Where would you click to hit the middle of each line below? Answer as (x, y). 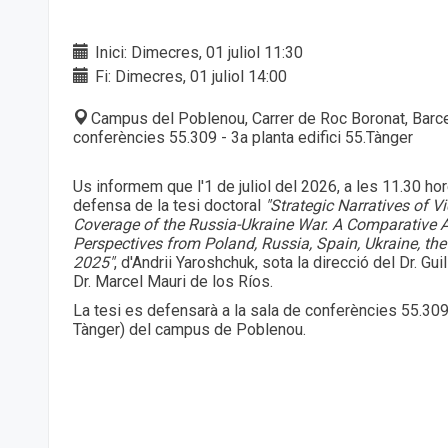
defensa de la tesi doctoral (167, 206)
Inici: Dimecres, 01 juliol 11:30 (197, 53)
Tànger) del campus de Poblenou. (189, 330)
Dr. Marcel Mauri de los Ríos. (173, 282)
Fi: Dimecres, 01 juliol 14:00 (189, 77)
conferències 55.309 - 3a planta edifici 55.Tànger (243, 138)
